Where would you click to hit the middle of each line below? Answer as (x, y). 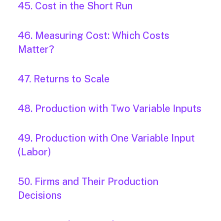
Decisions (40, 196)
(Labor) (35, 152)
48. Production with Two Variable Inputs (110, 109)
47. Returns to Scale (64, 79)
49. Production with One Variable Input (106, 138)
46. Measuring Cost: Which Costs (93, 36)
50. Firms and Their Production (88, 182)
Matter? (36, 50)
